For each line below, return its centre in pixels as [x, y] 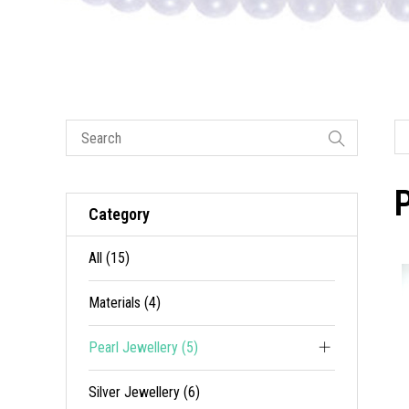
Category [119, 215]
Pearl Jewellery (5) [143, 348]
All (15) [109, 258]
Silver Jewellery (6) [144, 393]
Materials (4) [125, 303]
